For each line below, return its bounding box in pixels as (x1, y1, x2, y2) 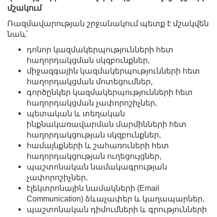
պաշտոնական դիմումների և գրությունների (27, 205, 207, 214)
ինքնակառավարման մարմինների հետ (27, 120, 186, 128)
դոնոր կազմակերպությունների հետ (27, 45, 173, 54)
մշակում (7, 3, 42, 12)
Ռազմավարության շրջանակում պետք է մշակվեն (7, 19, 209, 28)
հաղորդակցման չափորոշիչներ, (27, 98, 157, 107)
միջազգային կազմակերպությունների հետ (27, 66, 200, 75)
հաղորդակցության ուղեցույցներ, (27, 152, 161, 160)
